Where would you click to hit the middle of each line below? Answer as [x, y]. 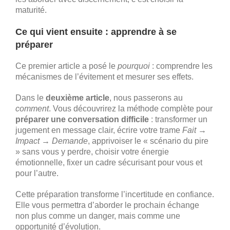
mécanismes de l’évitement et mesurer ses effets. [104, 76]
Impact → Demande [52, 141]
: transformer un [178, 119]
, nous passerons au [146, 98]
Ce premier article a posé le [66, 66]
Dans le [31, 98]
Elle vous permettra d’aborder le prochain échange [107, 205]
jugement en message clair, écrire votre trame [99, 130]
